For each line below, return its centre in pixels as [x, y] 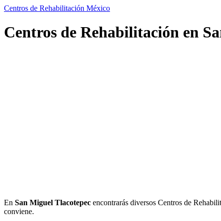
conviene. [19, 211]
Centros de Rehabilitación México [57, 8]
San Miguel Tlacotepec [53, 202]
